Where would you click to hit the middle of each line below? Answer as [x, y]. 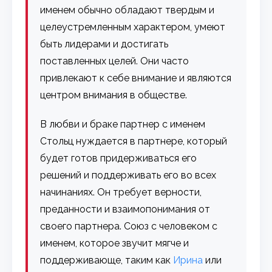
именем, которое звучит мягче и [115, 243]
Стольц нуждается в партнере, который [134, 141]
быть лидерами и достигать [104, 44]
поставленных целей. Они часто [115, 61]
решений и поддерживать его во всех [128, 175]
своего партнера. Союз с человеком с [129, 226]
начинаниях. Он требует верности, [121, 192]
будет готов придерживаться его [119, 158]
